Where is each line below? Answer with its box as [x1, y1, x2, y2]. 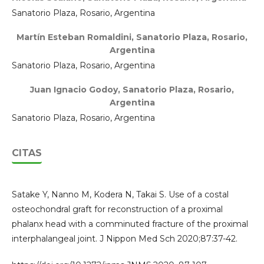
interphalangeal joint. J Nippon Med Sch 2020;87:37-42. [12, 233, 237, 244]
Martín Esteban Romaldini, [16, 31, 136, 42]
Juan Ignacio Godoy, [30, 84, 123, 95]
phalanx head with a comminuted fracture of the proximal [12, 218, 248, 229]
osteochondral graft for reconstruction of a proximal [12, 203, 223, 214]
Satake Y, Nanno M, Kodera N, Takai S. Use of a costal [12, 189, 229, 200]
